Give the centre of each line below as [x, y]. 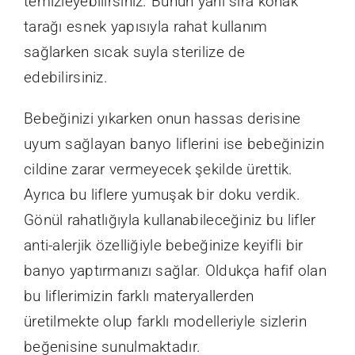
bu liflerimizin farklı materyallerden [139, 296]
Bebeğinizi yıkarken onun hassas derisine [162, 118]
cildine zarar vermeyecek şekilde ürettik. [158, 169]
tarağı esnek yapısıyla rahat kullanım [146, 26]
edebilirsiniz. [66, 77]
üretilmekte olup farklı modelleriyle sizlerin [165, 321]
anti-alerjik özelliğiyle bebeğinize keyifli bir [164, 245]
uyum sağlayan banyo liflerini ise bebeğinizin [174, 143]
